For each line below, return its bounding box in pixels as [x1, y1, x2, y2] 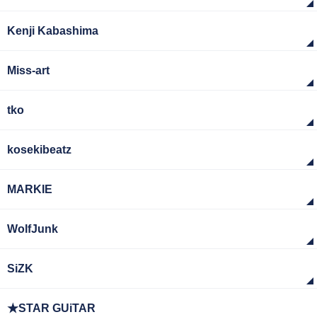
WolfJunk [7, 223, 58, 235]
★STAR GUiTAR [7, 302, 96, 314]
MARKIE [7, 183, 52, 195]
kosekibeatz [7, 144, 71, 156]
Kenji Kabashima [7, 25, 98, 37]
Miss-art [7, 64, 50, 76]
